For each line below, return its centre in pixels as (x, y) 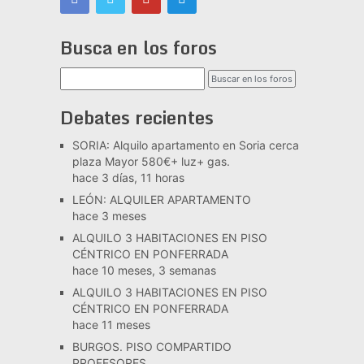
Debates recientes (136, 117)
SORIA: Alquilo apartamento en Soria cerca (185, 145)
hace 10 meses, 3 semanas (144, 270)
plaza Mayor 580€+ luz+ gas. (151, 161)
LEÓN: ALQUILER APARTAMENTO (161, 199)
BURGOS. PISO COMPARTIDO (152, 346)
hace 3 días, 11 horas (128, 177)
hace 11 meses (111, 324)
